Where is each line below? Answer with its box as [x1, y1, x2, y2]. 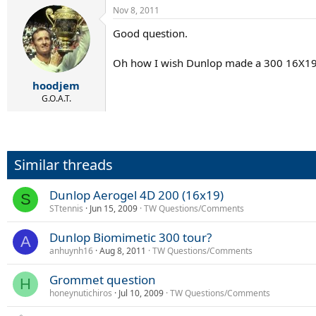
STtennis [49, 202, 83, 214]
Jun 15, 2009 [90, 202, 138, 214]
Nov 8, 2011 [113, 4, 159, 16]
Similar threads [14, 154, 113, 174]
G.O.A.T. [41, 92, 71, 104]
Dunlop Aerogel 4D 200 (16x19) [49, 186, 224, 203]
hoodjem [32, 78, 80, 92]
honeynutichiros [49, 286, 112, 299]
